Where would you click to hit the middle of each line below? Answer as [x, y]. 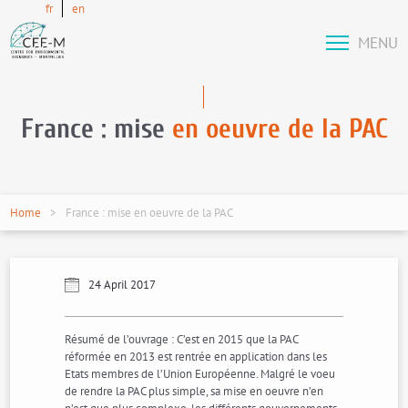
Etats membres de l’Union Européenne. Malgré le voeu [200, 374]
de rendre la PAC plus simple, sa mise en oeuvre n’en [194, 391]
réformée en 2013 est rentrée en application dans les [196, 357]
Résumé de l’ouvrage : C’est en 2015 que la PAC [182, 339]
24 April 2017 [122, 285]
